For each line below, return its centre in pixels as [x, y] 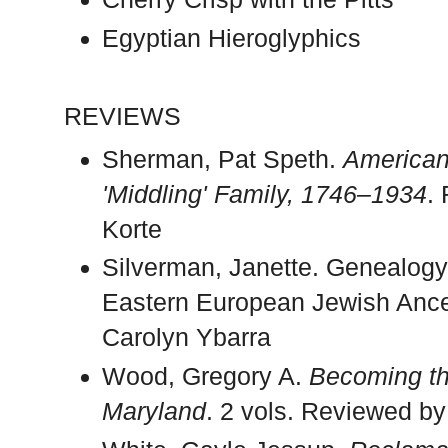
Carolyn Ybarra [187, 337]
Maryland [154, 411]
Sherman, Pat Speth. [223, 158]
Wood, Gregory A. [206, 376]
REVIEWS [122, 115]
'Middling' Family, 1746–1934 [265, 193]
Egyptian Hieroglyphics [232, 38]
